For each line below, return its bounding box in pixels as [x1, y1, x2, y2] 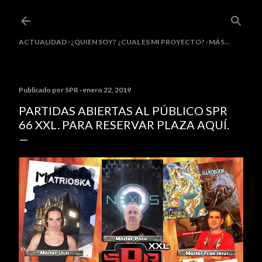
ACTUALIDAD [19, 37, 67, 46]
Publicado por [19, 85, 65, 94]
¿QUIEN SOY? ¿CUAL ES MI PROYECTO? [71, 37, 205, 46]
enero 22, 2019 [82, 85, 131, 94]
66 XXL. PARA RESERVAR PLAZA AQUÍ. [19, 118, 229, 132]
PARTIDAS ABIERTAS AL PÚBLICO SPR [19, 104, 227, 118]
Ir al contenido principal [68, 8, 194, 22]
